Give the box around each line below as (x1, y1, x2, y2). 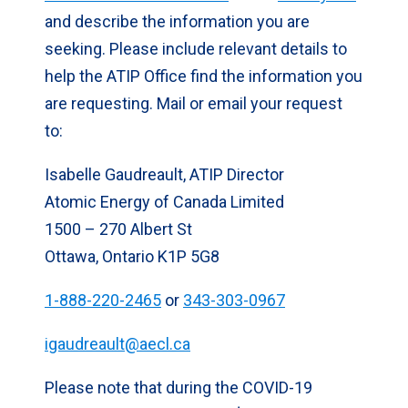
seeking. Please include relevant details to (45, 39, 347, 58)
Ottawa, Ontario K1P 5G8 (45, 247, 219, 266)
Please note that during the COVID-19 (45, 378, 312, 397)
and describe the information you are (45, 12, 310, 31)
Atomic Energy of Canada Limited (45, 192, 284, 211)
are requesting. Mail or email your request (45, 94, 342, 113)
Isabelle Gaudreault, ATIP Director (45, 165, 284, 184)
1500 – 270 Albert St (45, 219, 192, 239)
